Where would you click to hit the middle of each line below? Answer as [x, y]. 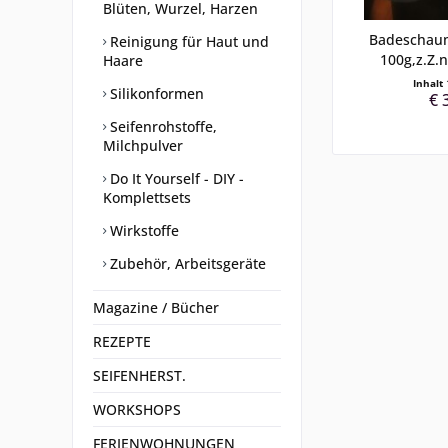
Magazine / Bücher [156, 307]
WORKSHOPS [137, 409]
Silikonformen [155, 93]
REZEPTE [122, 341]
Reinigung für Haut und [187, 41]
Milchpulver [143, 145]
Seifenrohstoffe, [161, 126]
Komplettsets [147, 197]
